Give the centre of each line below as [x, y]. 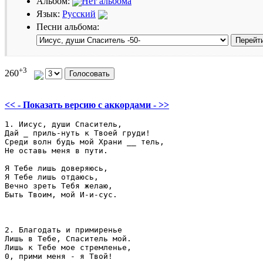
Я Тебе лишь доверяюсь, [56, 168]
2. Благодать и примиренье [66, 230]
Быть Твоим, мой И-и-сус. [61, 194]
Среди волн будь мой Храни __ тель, [87, 141]
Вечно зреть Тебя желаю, [59, 186]
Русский [79, 14]
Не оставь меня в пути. [56, 150]
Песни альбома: [68, 26]
